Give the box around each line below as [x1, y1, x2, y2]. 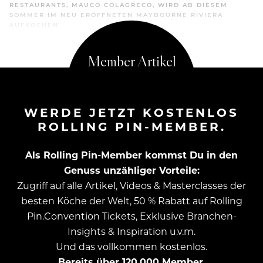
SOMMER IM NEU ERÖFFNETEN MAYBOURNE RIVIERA [9, 11, 223, 19]
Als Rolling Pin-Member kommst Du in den [25, 149, 238, 161]
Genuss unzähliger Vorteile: [63, 164, 200, 177]
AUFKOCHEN [9, 21, 59, 29]
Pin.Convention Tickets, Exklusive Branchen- [26, 210, 237, 222]
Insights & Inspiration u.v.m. [68, 225, 195, 238]
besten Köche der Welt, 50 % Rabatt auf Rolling [21, 194, 242, 207]
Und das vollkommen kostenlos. [56, 240, 207, 253]
